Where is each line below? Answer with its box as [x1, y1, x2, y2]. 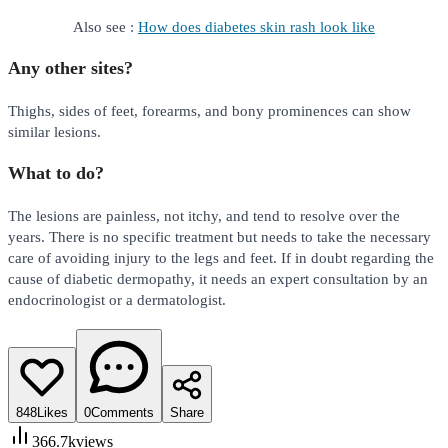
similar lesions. [8, 122, 101, 140]
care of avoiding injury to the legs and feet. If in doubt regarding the [8, 248, 434, 266]
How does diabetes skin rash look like [138, 17, 375, 35]
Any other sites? [8, 57, 133, 78]
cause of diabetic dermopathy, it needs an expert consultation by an [8, 269, 428, 287]
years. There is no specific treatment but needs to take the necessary [8, 227, 431, 245]
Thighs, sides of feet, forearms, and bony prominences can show [8, 101, 411, 119]
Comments [91, 404, 154, 420]
